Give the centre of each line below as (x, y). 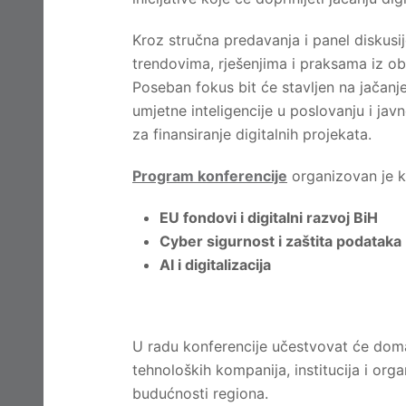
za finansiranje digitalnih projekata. (252, 134)
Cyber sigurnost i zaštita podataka (280, 241)
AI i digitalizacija (215, 265)
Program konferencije (210, 176)
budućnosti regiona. (200, 393)
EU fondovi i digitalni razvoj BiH (269, 217)
